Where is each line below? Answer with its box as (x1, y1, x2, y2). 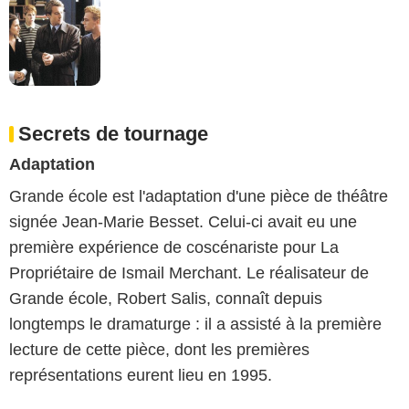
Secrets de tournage (18, 121, 208, 145)
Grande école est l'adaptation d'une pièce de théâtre (9, 186, 388, 205)
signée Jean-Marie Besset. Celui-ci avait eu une (9, 212, 357, 231)
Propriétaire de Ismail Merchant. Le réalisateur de (9, 263, 369, 282)
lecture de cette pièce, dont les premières (9, 340, 309, 359)
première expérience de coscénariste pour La (9, 237, 339, 257)
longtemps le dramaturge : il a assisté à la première (9, 314, 382, 333)
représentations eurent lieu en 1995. (9, 365, 272, 384)
